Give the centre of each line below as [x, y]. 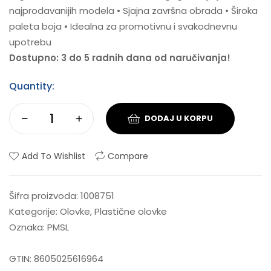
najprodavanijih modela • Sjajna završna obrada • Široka [133, 10]
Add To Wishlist [54, 156]
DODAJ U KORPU [179, 118]
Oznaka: [28, 227]
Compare [128, 156]
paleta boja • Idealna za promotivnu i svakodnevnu [123, 26]
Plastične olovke [131, 212]
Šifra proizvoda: [45, 196]
